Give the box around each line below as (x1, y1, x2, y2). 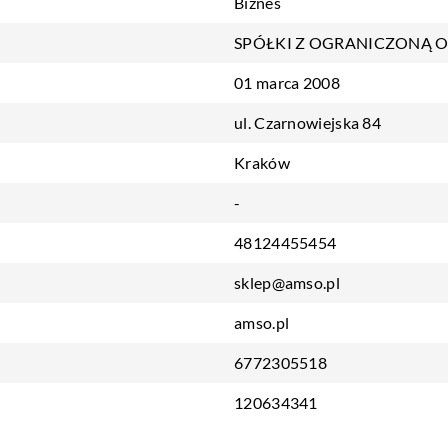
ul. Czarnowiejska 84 (234, 113, 381, 132)
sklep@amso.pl (234, 273, 340, 292)
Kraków (234, 153, 290, 172)
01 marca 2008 (234, 73, 340, 92)
